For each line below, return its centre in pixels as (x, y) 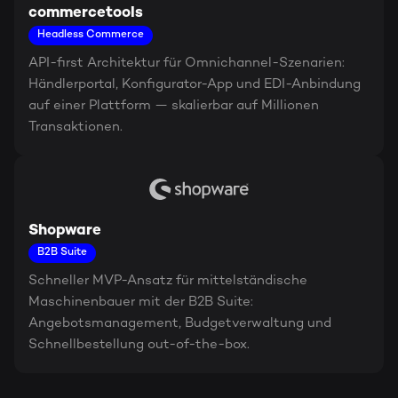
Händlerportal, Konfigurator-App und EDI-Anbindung (195, 84)
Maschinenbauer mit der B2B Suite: (141, 302)
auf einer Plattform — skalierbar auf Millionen (174, 106)
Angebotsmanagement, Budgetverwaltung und (180, 323)
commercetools (86, 13)
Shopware (65, 231)
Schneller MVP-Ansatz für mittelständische (168, 281)
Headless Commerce (91, 35)
